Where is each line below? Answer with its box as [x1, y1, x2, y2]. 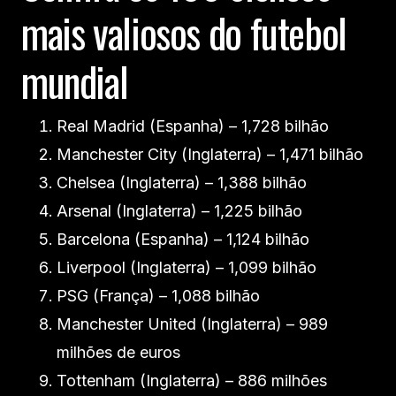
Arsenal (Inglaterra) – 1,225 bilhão [57, 202, 302, 220]
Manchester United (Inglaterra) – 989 [57, 315, 328, 333]
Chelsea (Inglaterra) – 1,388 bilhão [57, 173, 307, 192]
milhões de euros [57, 343, 180, 362]
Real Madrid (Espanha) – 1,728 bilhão [57, 117, 329, 135]
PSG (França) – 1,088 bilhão [57, 286, 260, 305]
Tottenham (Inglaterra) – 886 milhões [57, 371, 327, 390]
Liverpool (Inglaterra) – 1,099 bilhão [57, 258, 316, 277]
